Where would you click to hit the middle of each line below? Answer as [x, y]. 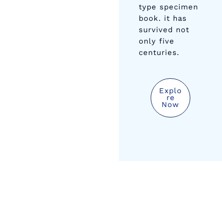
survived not [164, 29]
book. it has [163, 18]
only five [157, 41]
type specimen [168, 7]
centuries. [159, 52]
